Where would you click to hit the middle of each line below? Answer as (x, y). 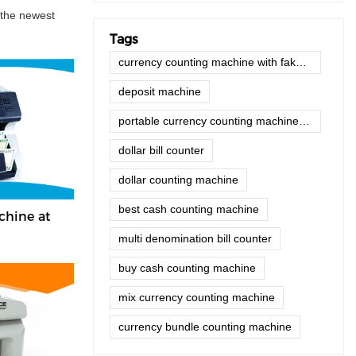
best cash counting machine (189, 209)
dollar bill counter (161, 151)
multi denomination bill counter (195, 239)
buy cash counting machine (187, 268)
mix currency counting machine (197, 298)
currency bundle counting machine (205, 327)
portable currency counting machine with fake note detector (304, 121)
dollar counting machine (178, 180)
